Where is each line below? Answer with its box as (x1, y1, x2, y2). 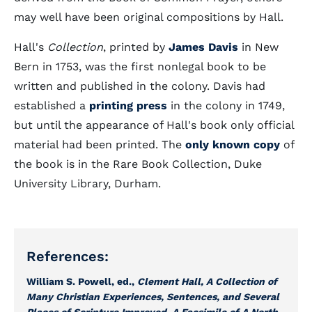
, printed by (103, 40, 169, 54)
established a (14, 99, 89, 112)
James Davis (169, 40, 238, 54)
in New (238, 40, 279, 54)
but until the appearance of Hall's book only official (14, 118, 294, 132)
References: (26, 248, 109, 265)
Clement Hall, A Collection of (137, 276, 277, 287)
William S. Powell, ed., (26, 276, 137, 287)
